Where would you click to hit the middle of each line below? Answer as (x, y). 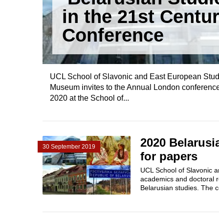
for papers (169, 156)
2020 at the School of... (89, 98)
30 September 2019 (69, 147)
